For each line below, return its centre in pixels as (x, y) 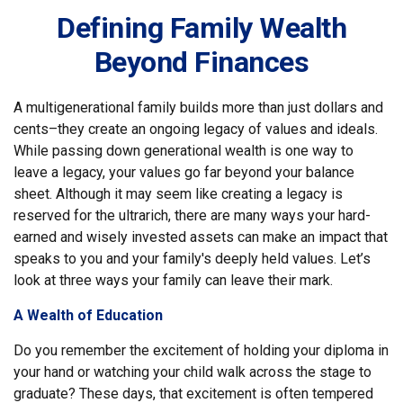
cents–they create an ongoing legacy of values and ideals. (196, 129)
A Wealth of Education (88, 315)
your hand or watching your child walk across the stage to (193, 372)
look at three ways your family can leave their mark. (173, 280)
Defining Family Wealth (201, 28)
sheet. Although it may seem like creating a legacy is (178, 194)
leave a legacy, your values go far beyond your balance (184, 172)
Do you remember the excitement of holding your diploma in (201, 350)
